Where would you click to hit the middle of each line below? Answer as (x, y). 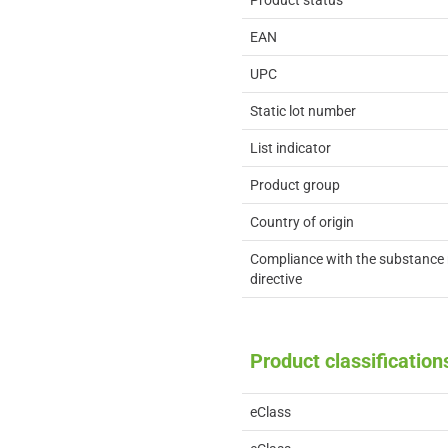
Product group (295, 185)
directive (276, 279)
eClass (270, 412)
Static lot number (303, 111)
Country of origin (302, 222)
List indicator (290, 148)
